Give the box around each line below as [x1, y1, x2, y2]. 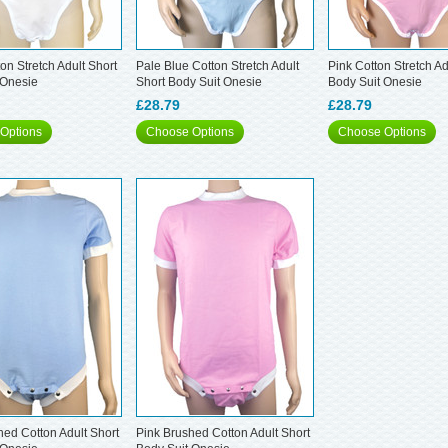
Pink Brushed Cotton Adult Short [136, 426, 310, 440]
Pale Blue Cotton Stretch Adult [136, 59, 299, 73]
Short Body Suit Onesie [136, 75, 262, 89]
